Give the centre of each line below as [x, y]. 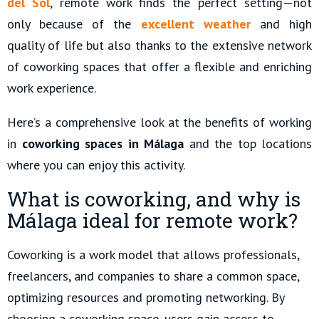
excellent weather [195, 24]
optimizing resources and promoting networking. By [146, 298]
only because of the [74, 24]
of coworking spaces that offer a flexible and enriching [159, 67]
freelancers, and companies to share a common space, [153, 276]
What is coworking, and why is [154, 199]
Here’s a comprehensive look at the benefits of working [159, 122]
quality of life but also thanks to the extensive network [159, 46]
